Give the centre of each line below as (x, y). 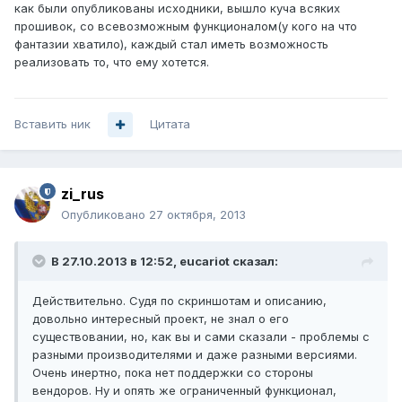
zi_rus (83, 194)
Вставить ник (52, 124)
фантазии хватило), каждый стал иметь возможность (171, 44)
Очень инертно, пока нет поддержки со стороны (173, 373)
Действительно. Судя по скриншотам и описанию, (179, 301)
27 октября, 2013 (197, 215)
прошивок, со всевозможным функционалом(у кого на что (186, 26)
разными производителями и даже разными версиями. (195, 355)
